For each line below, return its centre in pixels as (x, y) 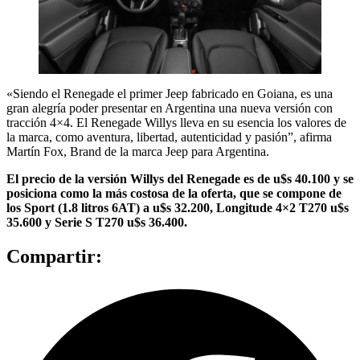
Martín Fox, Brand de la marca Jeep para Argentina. (138, 152)
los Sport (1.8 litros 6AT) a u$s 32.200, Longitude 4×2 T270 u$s (178, 208)
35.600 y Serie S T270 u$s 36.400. (97, 223)
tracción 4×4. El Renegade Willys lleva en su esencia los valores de (176, 123)
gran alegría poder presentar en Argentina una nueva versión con (170, 108)
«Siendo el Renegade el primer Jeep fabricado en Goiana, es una (170, 94)
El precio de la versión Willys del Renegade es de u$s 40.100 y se (180, 179)
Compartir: (54, 257)
